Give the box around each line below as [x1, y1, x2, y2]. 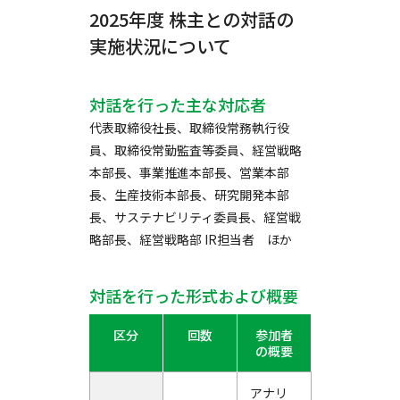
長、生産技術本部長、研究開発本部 [89, 186, 289, 204]
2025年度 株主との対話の [89, 6, 294, 32]
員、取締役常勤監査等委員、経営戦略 [89, 141, 302, 159]
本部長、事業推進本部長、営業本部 [89, 163, 289, 181]
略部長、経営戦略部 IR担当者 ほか [89, 230, 292, 248]
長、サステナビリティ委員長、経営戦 [89, 208, 301, 226]
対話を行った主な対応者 [89, 93, 266, 116]
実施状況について [89, 33, 231, 59]
